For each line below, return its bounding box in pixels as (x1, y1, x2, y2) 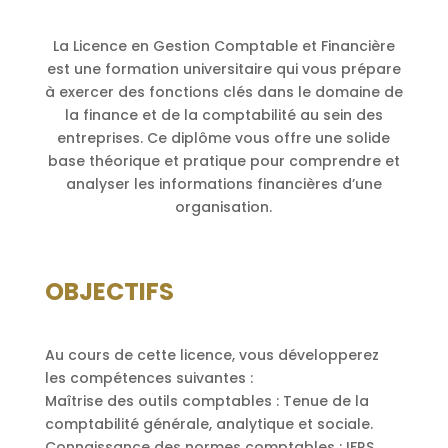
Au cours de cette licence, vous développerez (44, 345, 379, 366)
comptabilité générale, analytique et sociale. (44, 414, 373, 435)
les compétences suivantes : (44, 368, 253, 389)
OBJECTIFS (44, 275, 174, 309)
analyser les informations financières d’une (65, 174, 382, 194)
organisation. (175, 197, 273, 217)
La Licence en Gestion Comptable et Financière (52, 36, 395, 56)
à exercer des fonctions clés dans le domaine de (44, 82, 403, 102)
